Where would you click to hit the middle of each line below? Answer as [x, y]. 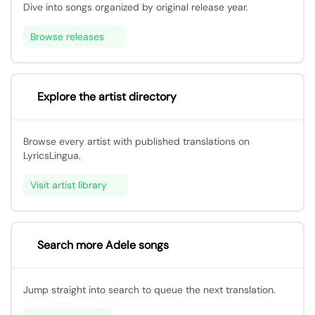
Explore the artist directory [107, 97]
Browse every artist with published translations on [136, 141]
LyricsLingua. [52, 155]
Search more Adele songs [103, 245]
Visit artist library [69, 185]
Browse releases [67, 37]
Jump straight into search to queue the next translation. [149, 290]
